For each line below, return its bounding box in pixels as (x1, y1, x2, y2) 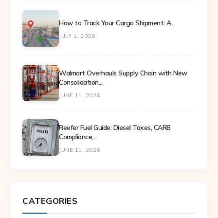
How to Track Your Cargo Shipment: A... (59, 18, 175, 28)
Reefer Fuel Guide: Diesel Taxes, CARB (59, 123, 171, 132)
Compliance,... (59, 132, 97, 141)
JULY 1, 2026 (59, 33, 95, 40)
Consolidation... (59, 77, 102, 87)
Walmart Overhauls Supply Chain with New (59, 68, 187, 77)
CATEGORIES (22, 195, 77, 206)
